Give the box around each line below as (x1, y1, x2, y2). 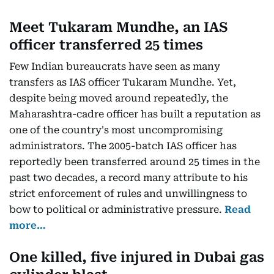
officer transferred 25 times (9, 37, 203, 53)
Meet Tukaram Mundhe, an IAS (9, 20, 228, 35)
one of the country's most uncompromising (9, 124, 223, 136)
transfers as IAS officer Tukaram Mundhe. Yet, (9, 76, 236, 88)
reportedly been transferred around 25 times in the (9, 156, 260, 168)
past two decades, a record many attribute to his (9, 172, 248, 183)
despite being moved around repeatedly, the (9, 92, 228, 104)
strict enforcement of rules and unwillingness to (9, 188, 247, 199)
